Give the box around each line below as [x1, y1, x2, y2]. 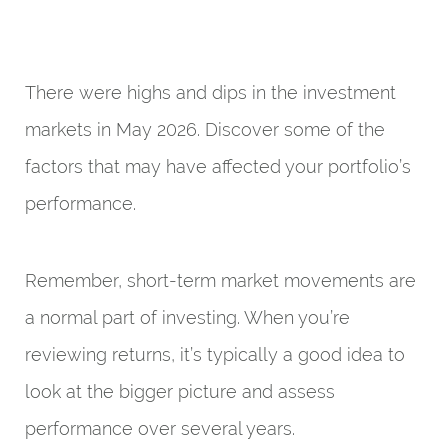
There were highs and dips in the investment [25, 82, 396, 103]
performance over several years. [25, 418, 295, 439]
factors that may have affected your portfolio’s [25, 156, 411, 177]
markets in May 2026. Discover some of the [25, 119, 385, 140]
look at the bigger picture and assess [25, 381, 335, 402]
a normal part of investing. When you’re [25, 307, 350, 328]
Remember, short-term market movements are [25, 270, 416, 291]
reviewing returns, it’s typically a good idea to [25, 344, 405, 365]
